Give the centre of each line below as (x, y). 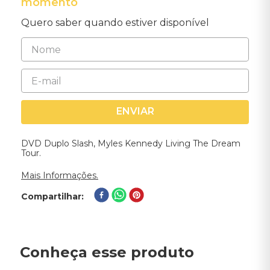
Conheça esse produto (107, 252)
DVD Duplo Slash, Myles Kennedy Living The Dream (131, 143)
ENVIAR (135, 111)
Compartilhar (51, 196)
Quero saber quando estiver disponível (115, 23)
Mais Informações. (60, 175)
